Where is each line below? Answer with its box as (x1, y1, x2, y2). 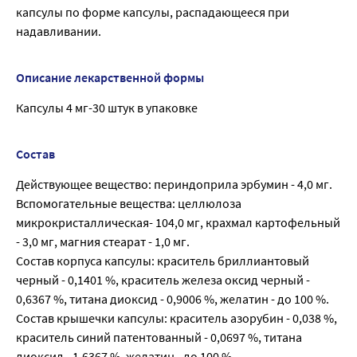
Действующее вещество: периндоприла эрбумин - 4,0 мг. (16, 176, 332, 193)
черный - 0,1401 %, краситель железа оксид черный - (16, 272, 310, 288)
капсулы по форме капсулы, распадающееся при (16, 4, 289, 21)
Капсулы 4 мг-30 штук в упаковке (16, 100, 198, 116)
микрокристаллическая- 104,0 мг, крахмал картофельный (16, 214, 340, 231)
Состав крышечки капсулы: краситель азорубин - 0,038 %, (16, 310, 337, 327)
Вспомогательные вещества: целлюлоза (16, 195, 241, 212)
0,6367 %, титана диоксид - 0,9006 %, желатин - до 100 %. (16, 291, 329, 308)
